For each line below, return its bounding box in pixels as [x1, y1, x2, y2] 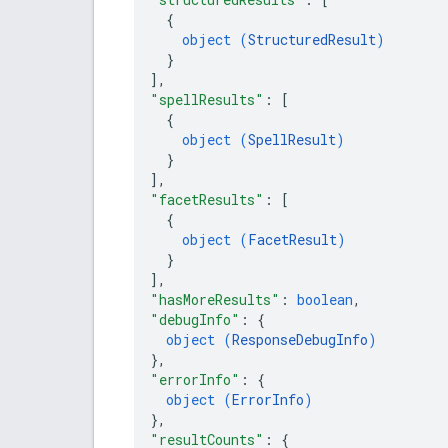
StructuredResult [248, 29, 376, 49]
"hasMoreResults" [150, 289, 280, 309]
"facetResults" [150, 189, 264, 209]
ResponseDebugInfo [232, 329, 368, 349]
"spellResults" [150, 89, 264, 109]
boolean [297, 289, 353, 309]
